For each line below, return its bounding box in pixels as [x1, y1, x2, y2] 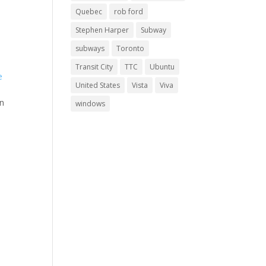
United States [75, 80, 121, 90]
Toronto [116, 43, 145, 53]
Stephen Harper [75, 25, 129, 35]
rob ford [114, 7, 144, 17]
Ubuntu [150, 62, 175, 72]
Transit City [75, 62, 113, 72]
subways [75, 43, 105, 53]
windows [75, 99, 106, 109]
